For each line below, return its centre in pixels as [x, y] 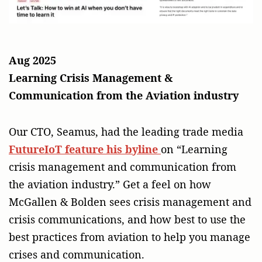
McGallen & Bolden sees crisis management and [130, 201]
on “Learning [194, 149]
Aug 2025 [32, 60]
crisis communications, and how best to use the [127, 219]
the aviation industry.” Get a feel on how [110, 184]
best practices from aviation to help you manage [130, 237]
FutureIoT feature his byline [85, 149]
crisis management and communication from [123, 166]
